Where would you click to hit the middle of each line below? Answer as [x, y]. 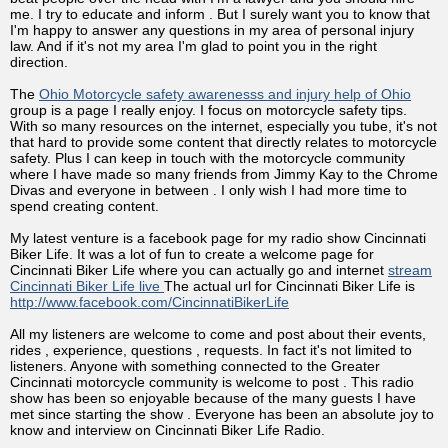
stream [410, 269]
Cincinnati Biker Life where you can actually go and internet [199, 269]
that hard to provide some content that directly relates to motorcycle [223, 141]
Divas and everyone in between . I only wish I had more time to [208, 189]
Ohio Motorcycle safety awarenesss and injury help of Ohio [225, 93]
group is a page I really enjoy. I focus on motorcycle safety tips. [208, 109]
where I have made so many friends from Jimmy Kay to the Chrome [224, 173]
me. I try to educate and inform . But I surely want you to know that [220, 13]
